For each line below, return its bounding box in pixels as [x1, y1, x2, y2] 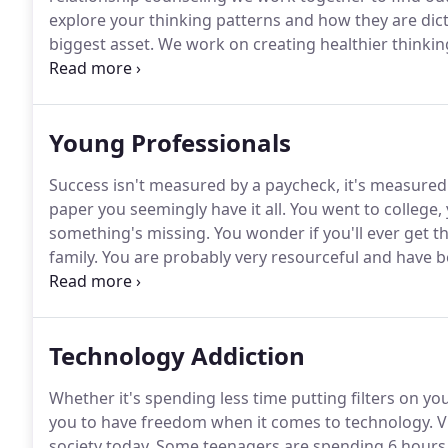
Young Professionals [49, 126, 291, 159]
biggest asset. [49, 33, 154, 55]
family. [49, 246, 98, 268]
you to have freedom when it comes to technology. [49, 411, 433, 433]
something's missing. [49, 222, 210, 244]
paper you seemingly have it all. [49, 198, 286, 220]
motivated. [49, 294, 130, 316]
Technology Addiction [49, 339, 305, 372]
